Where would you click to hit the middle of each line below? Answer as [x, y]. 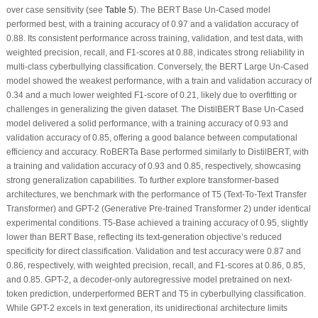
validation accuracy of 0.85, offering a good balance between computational [152, 138]
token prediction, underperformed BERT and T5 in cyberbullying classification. [156, 294]
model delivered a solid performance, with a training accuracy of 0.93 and [147, 124]
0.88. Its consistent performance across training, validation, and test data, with [154, 39]
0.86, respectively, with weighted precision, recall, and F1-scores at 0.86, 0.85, [155, 266]
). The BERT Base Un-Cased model [202, 10]
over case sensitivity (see [55, 10]
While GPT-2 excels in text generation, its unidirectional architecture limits [147, 308]
